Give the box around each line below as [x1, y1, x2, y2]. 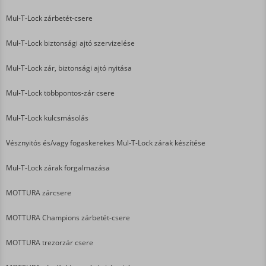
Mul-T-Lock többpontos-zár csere [6, 87, 115, 98]
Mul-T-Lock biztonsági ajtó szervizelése [6, 37, 135, 48]
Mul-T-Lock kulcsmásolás [6, 112, 88, 123]
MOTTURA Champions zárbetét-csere [6, 212, 130, 223]
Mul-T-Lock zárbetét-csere [6, 12, 93, 23]
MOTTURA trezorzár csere [6, 237, 93, 248]
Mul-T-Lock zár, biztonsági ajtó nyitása [6, 62, 132, 73]
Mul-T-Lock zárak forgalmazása [6, 162, 110, 173]
